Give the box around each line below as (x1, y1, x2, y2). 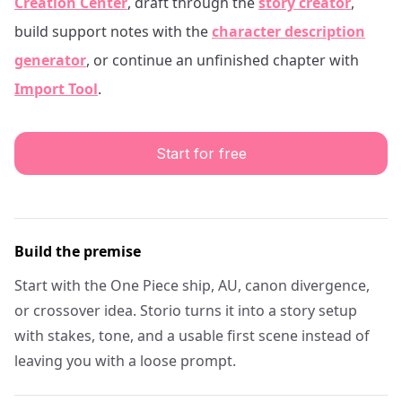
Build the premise (14, 241, 141, 261)
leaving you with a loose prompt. (14, 351, 236, 371)
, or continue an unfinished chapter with (86, 50, 359, 70)
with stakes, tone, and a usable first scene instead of (14, 326, 370, 345)
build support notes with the (14, 22, 208, 41)
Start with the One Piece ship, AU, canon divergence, (14, 275, 370, 295)
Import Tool (14, 79, 98, 99)
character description (212, 22, 365, 41)
